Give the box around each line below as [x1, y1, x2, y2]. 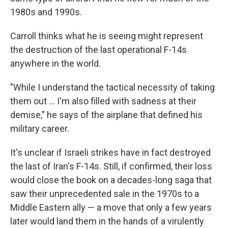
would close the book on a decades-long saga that [10, 175, 212, 185]
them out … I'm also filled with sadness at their [10, 96, 196, 106]
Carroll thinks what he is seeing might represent [10, 31, 203, 41]
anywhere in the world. [10, 58, 101, 69]
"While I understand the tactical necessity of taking [10, 82, 215, 93]
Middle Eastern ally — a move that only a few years [10, 202, 212, 213]
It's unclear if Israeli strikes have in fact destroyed [10, 147, 211, 158]
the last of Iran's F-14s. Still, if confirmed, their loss [10, 161, 212, 172]
